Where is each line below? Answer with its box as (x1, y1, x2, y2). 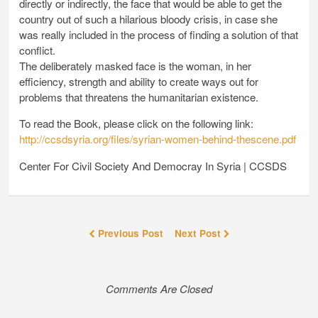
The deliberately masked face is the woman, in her (19, 58, 251, 74)
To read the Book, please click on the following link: (19, 116, 253, 131)
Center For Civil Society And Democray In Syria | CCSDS (19, 158, 287, 173)
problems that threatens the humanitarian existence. (19, 89, 258, 105)
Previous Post (94, 226, 166, 240)
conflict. (19, 43, 55, 58)
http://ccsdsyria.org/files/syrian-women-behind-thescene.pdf (19, 131, 296, 147)
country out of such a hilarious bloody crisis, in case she (19, 11, 278, 27)
